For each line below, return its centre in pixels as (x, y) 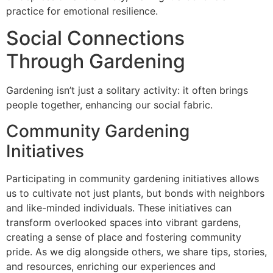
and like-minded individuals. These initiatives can (119, 207)
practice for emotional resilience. (82, 11)
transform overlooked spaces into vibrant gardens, (123, 222)
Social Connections (95, 38)
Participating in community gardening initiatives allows (133, 178)
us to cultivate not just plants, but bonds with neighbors (135, 193)
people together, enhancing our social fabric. (109, 105)
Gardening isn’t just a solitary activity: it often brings (127, 90)
